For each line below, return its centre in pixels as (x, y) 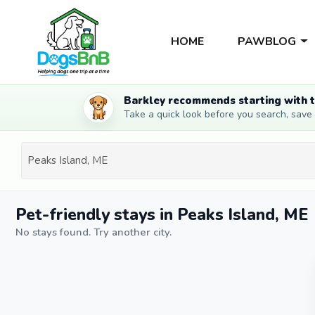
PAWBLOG (266, 41)
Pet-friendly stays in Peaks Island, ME (162, 214)
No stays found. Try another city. (94, 232)
